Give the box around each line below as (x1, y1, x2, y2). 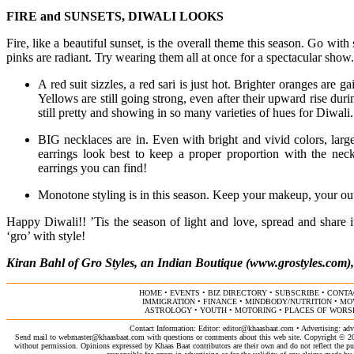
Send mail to (14, 333, 58, 342)
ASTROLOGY (144, 306, 192, 315)
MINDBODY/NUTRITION (245, 297, 332, 307)
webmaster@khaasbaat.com (58, 333, 145, 342)
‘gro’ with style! (6, 229, 85, 243)
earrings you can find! (38, 161, 147, 175)
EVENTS (169, 288, 200, 298)
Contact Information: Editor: (129, 324, 223, 333)
